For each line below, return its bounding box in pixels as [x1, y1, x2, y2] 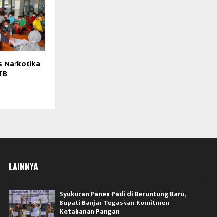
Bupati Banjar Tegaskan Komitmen [60, 197, 170, 209]
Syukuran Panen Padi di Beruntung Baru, [60, 188, 186, 200]
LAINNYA [9, 160, 39, 173]
